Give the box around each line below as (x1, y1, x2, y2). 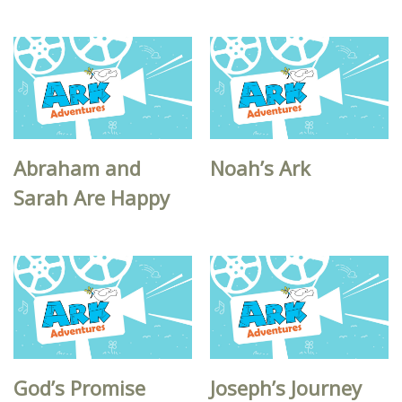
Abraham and (13, 154, 141, 182)
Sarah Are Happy (13, 184, 170, 212)
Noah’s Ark (210, 154, 311, 182)
